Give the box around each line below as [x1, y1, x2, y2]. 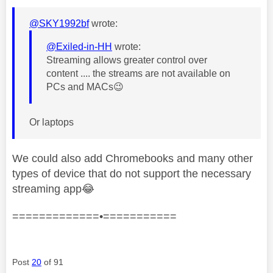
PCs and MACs [46, 81, 113, 92]
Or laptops [29, 116, 76, 127]
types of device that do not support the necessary [12, 167, 251, 180]
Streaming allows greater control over [46, 54, 207, 65]
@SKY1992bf [29, 18, 89, 29]
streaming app [12, 182, 82, 195]
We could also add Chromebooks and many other [12, 152, 253, 165]
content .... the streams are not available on [46, 68, 230, 79]
